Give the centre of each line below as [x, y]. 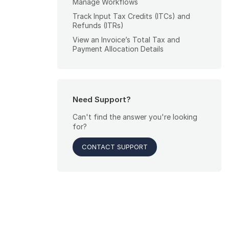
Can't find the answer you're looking [135, 117]
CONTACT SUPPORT [115, 147]
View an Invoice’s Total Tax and [126, 40]
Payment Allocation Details [118, 49]
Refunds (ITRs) [98, 26]
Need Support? [102, 100]
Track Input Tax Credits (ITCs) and [131, 16]
